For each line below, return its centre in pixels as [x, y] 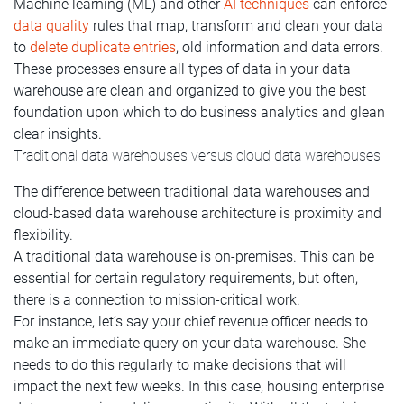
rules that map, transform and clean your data [236, 25]
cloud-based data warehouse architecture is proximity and [197, 213]
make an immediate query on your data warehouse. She [190, 343]
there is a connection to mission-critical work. [157, 299]
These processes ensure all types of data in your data [182, 69]
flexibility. [43, 234]
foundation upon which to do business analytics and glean [199, 112]
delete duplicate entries [103, 47]
